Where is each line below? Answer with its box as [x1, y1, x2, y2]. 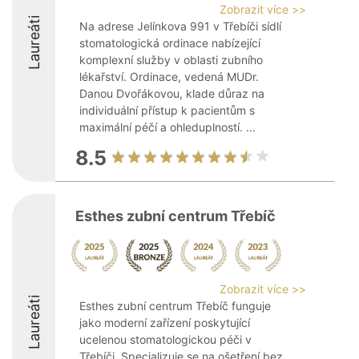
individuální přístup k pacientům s [79, 103, 255, 117]
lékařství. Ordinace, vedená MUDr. [79, 70, 259, 83]
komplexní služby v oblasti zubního [79, 53, 263, 67]
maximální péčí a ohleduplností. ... [79, 120, 256, 134]
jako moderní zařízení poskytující [79, 316, 250, 329]
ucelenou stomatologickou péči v [79, 333, 252, 346]
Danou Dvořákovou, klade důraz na [79, 87, 264, 100]
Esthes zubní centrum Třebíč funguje [79, 299, 271, 313]
